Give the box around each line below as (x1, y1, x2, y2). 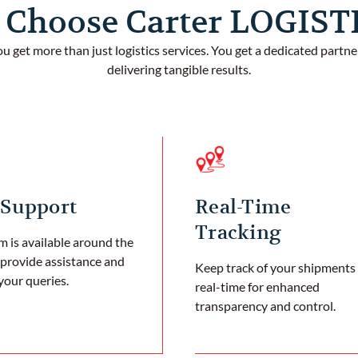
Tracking (195, 220, 281, 245)
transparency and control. (195, 297, 336, 313)
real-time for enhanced (195, 278, 320, 294)
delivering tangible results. (107, 61, 251, 77)
